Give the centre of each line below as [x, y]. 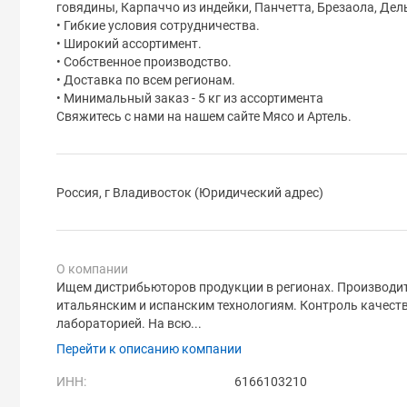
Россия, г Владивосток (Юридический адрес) [190, 192]
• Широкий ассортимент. [129, 43]
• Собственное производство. [144, 61]
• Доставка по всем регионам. [146, 79]
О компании [92, 268]
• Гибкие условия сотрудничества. [158, 25]
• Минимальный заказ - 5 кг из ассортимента [190, 98]
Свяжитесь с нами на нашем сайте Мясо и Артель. [204, 116]
